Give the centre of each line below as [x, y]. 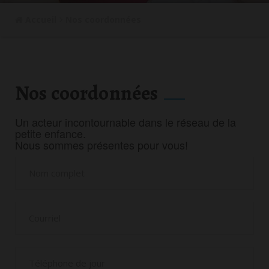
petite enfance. [50, 133]
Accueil [40, 19]
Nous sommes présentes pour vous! [101, 144]
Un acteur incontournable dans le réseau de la [125, 122]
